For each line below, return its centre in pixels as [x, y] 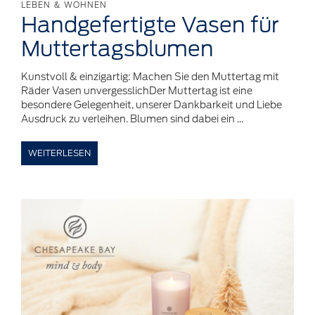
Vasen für [228, 25]
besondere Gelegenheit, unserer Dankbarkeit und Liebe [152, 105]
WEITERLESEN [59, 153]
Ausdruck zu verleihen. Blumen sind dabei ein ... [132, 119]
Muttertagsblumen [117, 49]
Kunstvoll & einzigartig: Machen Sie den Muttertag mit [150, 77]
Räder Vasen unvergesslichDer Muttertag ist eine [137, 91]
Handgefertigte [99, 25]
